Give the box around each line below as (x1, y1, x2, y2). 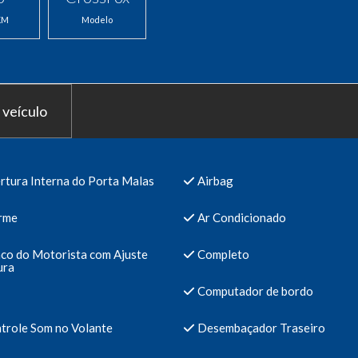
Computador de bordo (194, 283, 313, 298)
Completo (194, 246, 249, 261)
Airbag (194, 173, 233, 188)
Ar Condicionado (194, 209, 286, 225)
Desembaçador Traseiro (194, 320, 325, 335)
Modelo (82, 14, 113, 25)
